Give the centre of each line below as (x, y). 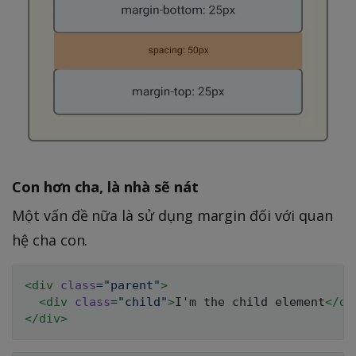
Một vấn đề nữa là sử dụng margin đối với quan (172, 215)
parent (132, 285)
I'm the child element (250, 302)
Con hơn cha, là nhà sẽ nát (105, 186)
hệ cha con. (50, 240)
